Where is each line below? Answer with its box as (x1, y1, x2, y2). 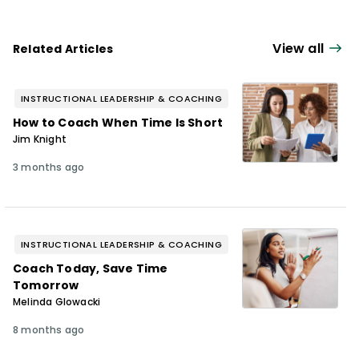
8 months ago (13, 322, 85, 337)
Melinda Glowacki (13, 294, 101, 309)
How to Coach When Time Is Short (13, 114, 224, 131)
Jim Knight (13, 131, 67, 146)
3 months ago (13, 159, 85, 174)
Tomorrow (13, 276, 79, 293)
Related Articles (13, 40, 114, 57)
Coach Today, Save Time (13, 260, 168, 276)
